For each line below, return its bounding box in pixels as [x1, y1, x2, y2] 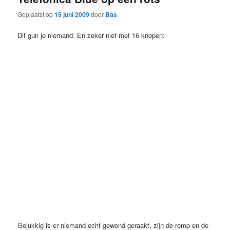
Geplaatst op [17, 10, 55, 19]
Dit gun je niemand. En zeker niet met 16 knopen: [17, 30, 165, 41]
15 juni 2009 [54, 10, 90, 20]
